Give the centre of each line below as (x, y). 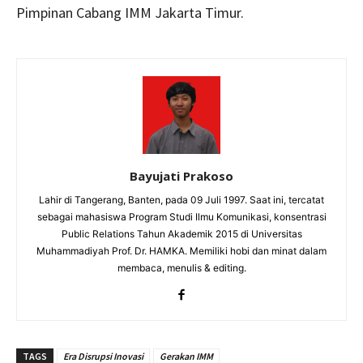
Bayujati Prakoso (181, 176)
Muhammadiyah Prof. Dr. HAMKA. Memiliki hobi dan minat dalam (181, 251)
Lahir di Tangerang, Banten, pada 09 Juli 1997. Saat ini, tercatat (181, 200)
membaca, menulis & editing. (181, 268)
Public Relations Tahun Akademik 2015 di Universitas (181, 234)
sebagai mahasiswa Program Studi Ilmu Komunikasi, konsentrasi (181, 217)
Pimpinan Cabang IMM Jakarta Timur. (130, 13)
